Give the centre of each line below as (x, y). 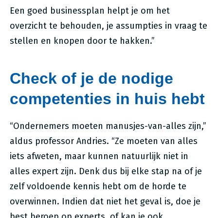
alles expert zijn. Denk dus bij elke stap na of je (106, 171)
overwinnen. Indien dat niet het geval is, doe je (105, 201)
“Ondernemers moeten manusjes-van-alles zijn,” (108, 126)
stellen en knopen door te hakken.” (83, 41)
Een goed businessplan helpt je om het (90, 11)
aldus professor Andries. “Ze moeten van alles (104, 141)
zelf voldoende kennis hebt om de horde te (98, 186)
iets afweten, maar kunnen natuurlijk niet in (99, 156)
